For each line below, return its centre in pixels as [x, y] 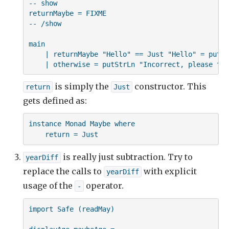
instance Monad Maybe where [82, 123]
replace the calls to [63, 171]
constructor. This [169, 87]
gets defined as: [55, 101]
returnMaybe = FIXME [67, 13]
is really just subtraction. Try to [127, 157]
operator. [104, 186]
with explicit [169, 171]
